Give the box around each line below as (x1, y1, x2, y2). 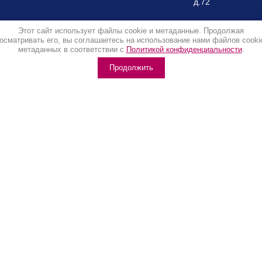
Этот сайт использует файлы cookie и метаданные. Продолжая (18, 26, 244, 35)
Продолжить (109, 63, 153, 72)
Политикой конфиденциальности (126, 45, 242, 54)
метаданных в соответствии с (18, 45, 126, 54)
